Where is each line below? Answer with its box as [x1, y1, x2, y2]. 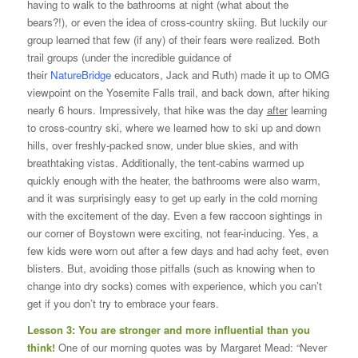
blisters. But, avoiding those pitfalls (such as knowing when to [26, 260, 315, 276]
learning [290, 101, 327, 117]
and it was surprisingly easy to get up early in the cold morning [26, 189, 317, 205]
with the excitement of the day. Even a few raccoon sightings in [26, 207, 322, 223]
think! [26, 339, 58, 355]
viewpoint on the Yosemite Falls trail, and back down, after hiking [26, 84, 329, 100]
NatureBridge [50, 66, 111, 82]
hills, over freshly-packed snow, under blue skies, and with [26, 137, 298, 153]
